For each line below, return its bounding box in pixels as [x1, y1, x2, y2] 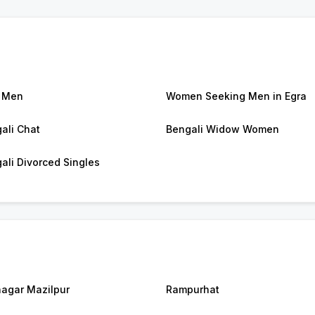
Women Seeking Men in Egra [166, 90, 307, 103]
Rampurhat [166, 283, 219, 296]
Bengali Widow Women [166, 123, 279, 136]
